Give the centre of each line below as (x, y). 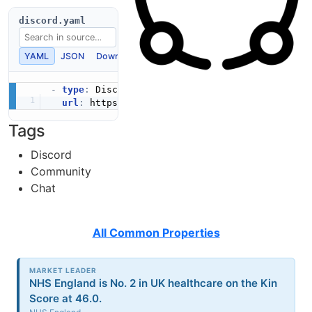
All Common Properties (156, 232)
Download (117, 56)
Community (61, 171)
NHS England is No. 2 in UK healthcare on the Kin (154, 283)
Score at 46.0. (66, 299)
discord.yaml (52, 20)
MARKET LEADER (63, 271)
